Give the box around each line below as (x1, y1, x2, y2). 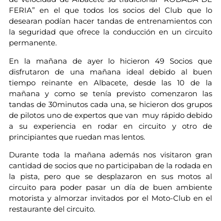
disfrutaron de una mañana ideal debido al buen (8, 67, 213, 76)
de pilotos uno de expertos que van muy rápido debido (8, 110, 213, 120)
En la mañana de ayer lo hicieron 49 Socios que (8, 56, 213, 66)
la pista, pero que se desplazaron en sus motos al (8, 171, 213, 181)
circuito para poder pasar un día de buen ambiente (8, 182, 213, 192)
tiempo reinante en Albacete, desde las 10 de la (8, 77, 213, 87)
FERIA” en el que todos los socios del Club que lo (8, 5, 213, 15)
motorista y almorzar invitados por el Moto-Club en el (8, 193, 213, 203)
